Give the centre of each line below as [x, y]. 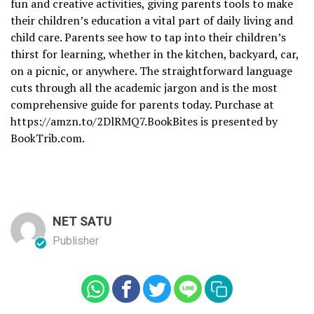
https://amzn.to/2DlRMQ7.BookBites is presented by [144, 122]
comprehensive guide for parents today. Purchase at [142, 105]
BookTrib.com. [48, 138]
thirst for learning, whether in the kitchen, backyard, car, [155, 54]
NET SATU [82, 222]
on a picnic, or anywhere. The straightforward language [151, 71]
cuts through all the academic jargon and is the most [144, 88]
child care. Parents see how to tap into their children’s [148, 37]
